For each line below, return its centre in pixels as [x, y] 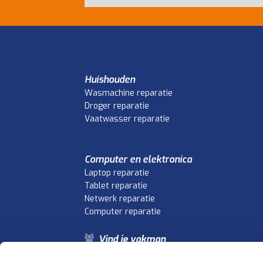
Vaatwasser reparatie [127, 119]
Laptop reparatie [117, 173]
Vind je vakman [132, 239]
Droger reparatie [117, 106]
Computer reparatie [123, 212]
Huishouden [110, 80]
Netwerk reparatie [120, 199]
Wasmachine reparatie [129, 93]
